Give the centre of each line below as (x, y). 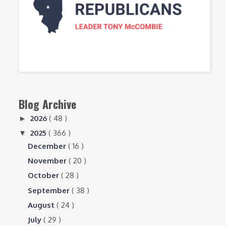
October (45, 176)
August (42, 205)
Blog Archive (48, 104)
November (48, 161)
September (50, 190)
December (48, 146)
